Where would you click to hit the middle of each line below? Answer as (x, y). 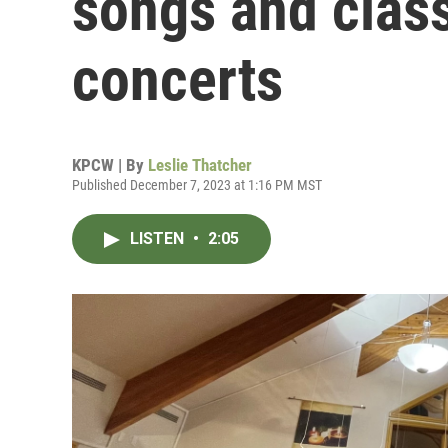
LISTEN (159, 238)
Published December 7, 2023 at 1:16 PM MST (197, 185)
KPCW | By (110, 165)
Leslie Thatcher (200, 165)
